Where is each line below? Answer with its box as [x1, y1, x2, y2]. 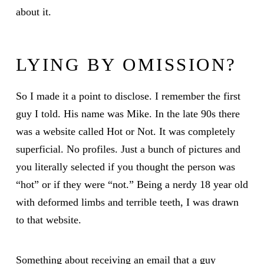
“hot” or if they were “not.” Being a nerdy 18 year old [15, 178, 248, 190]
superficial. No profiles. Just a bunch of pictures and [15, 143, 240, 155]
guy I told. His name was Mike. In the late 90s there [15, 107, 240, 120]
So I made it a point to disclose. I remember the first [15, 90, 240, 102]
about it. [15, 6, 51, 18]
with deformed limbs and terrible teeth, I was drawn [15, 196, 239, 208]
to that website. [15, 213, 81, 226]
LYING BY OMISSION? [15, 55, 237, 75]
